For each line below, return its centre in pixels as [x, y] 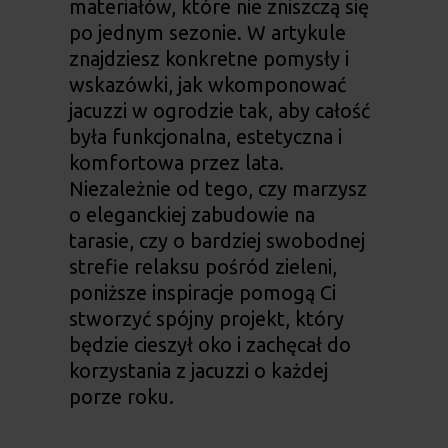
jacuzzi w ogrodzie [151, 111]
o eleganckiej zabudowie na [191, 215]
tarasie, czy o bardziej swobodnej [216, 241]
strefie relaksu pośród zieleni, [202, 267]
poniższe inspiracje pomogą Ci [202, 293]
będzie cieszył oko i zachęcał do [209, 345]
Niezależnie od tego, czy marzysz [217, 189]
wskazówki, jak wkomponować [207, 85]
